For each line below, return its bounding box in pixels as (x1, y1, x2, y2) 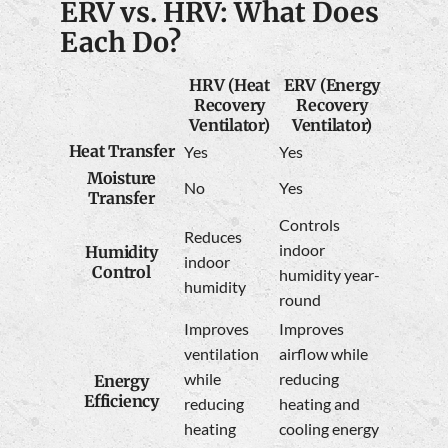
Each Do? (60, 26, 181, 60)
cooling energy (279, 418, 379, 438)
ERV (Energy (283, 74, 381, 95)
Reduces (184, 226, 242, 246)
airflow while (279, 343, 368, 363)
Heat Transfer (68, 140, 175, 161)
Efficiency (84, 390, 159, 411)
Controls (279, 214, 340, 234)
